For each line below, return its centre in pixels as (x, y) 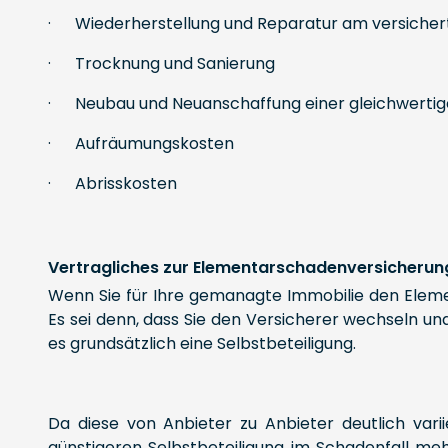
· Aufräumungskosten (141, 143)
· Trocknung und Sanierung (161, 63)
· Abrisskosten (112, 183)
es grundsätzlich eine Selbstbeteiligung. (202, 343)
